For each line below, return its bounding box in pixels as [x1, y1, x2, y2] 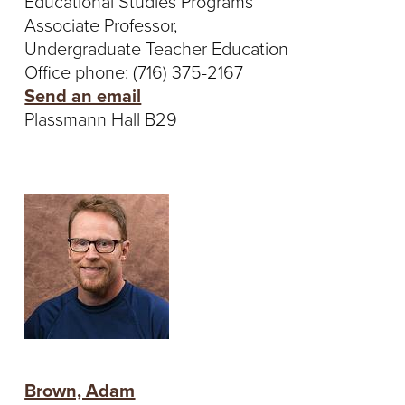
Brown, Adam [24, 380, 136, 402]
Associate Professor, [24, 14, 178, 37]
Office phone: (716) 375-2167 [24, 61, 244, 84]
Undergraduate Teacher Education [24, 38, 289, 61]
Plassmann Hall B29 [24, 108, 178, 131]
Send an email [24, 85, 142, 108]
